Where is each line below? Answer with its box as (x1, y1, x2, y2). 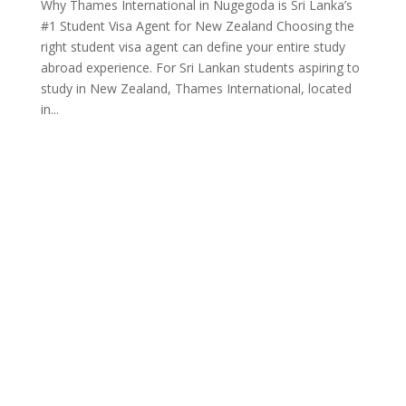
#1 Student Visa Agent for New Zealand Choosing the (40, 17, 354, 35)
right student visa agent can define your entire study (40, 38, 345, 56)
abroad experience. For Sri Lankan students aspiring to (40, 59, 360, 77)
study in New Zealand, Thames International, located (40, 80, 352, 98)
